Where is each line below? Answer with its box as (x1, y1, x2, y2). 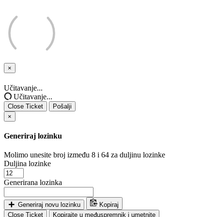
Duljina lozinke (4, 159, 51, 168)
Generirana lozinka (4, 178, 62, 187)
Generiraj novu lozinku (17, 201, 80, 209)
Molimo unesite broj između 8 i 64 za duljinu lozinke (4, 151, 165, 159)
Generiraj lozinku (4, 131, 62, 140)
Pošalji (53, 102, 72, 110)
